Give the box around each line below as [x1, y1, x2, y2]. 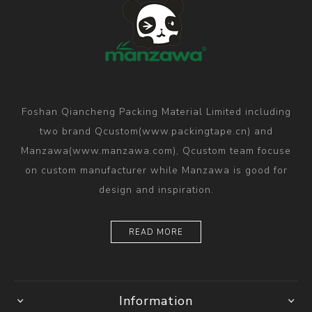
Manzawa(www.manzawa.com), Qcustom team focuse [21, 143, 291, 157]
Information [119, 292, 193, 309]
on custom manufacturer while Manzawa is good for [24, 163, 288, 177]
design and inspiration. [98, 182, 214, 196]
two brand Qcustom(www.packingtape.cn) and [39, 124, 273, 138]
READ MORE [129, 226, 183, 237]
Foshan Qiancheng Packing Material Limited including [21, 104, 291, 118]
